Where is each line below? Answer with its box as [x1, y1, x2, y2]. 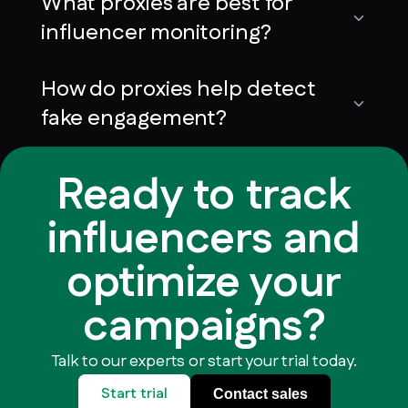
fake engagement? [40, 102, 228, 134]
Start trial [100, 382, 168, 404]
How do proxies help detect [40, 73, 317, 105]
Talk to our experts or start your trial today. [51, 349, 357, 373]
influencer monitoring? [40, 16, 271, 48]
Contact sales [212, 385, 308, 402]
